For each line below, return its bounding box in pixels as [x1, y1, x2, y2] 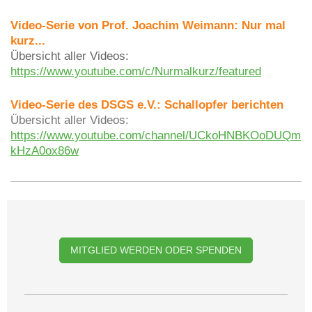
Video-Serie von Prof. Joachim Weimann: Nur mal [10, 18, 286, 31]
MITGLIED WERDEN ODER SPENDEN [70, 244, 242, 256]
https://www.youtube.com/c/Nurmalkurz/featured [10, 64, 261, 77]
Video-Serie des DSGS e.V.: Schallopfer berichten [10, 98, 283, 111]
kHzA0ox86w [10, 144, 79, 157]
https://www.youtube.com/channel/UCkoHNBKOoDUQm [10, 129, 301, 142]
